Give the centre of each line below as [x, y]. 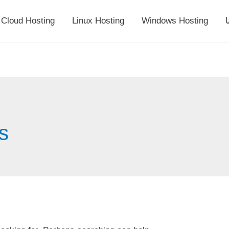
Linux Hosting [98, 21]
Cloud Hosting [28, 21]
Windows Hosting [175, 21]
